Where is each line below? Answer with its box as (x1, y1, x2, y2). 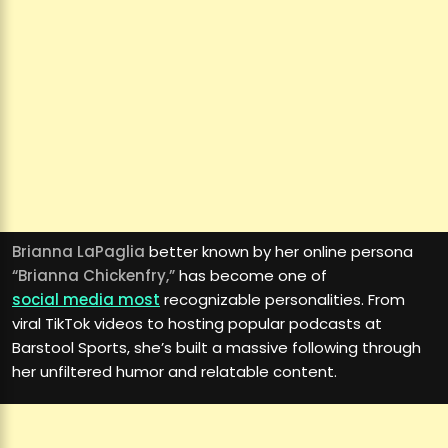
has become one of (175, 264, 327, 286)
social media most (12, 288, 160, 310)
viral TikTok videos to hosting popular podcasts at (12, 312, 382, 334)
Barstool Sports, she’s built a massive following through (12, 336, 421, 358)
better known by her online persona (145, 240, 413, 262)
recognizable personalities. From (160, 288, 405, 310)
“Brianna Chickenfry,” (12, 264, 175, 286)
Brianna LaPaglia (12, 240, 145, 262)
